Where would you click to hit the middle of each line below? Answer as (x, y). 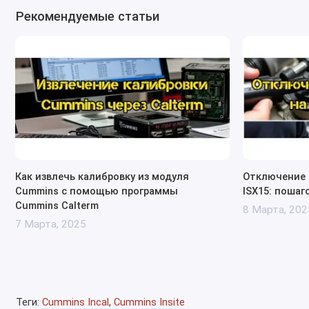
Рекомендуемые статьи (87, 16)
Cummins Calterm (57, 205)
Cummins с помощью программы (96, 191)
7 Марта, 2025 (50, 224)
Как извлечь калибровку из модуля (102, 176)
